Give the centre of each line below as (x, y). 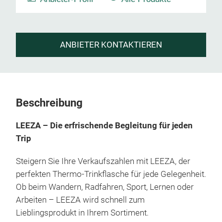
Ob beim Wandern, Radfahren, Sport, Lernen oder (105, 187)
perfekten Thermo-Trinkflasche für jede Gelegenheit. (111, 174)
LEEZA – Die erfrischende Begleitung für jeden (104, 126)
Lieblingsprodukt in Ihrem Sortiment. (82, 213)
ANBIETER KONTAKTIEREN (111, 45)
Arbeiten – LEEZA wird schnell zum (80, 200)
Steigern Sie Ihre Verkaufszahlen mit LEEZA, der (103, 161)
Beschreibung (49, 103)
